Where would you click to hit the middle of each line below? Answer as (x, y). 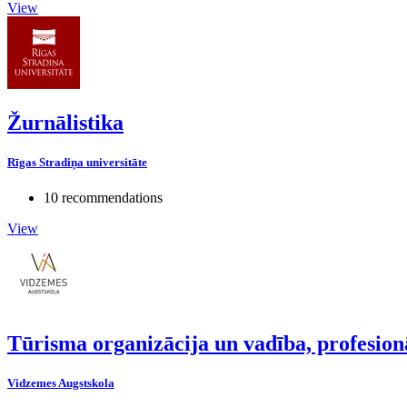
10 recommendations (103, 198)
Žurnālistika (65, 122)
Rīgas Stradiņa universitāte (77, 162)
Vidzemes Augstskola (61, 383)
